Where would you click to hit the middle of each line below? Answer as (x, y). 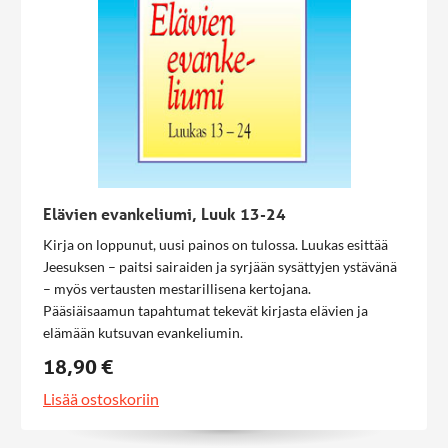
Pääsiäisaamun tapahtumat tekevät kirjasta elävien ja (205, 310)
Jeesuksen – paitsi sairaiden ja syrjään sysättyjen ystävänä (220, 266)
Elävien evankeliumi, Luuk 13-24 (164, 213)
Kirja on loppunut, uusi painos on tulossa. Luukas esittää (215, 244)
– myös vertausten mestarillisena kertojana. (177, 288)
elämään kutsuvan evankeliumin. (143, 332)
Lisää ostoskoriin (101, 398)
